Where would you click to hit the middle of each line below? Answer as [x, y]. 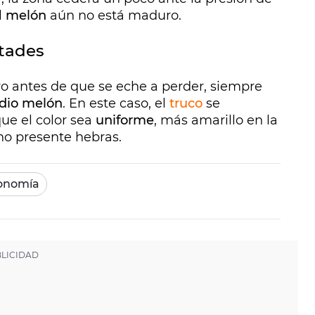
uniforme [125, 121]
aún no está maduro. [114, 16]
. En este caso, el [116, 104]
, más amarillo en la [216, 121]
